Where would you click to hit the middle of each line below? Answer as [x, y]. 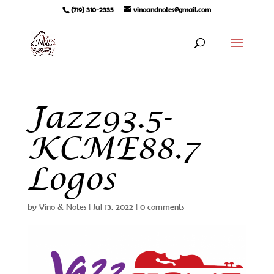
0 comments [162, 207]
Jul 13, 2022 [113, 207]
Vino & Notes [62, 207]
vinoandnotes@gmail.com [172, 9]
